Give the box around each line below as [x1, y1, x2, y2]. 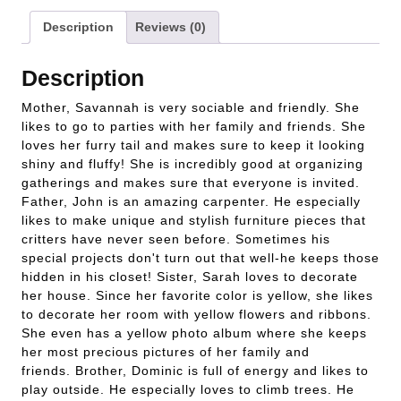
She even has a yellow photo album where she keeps [21, 325, 367, 340]
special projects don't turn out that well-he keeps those [21, 250, 380, 265]
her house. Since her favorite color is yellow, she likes [21, 287, 373, 303]
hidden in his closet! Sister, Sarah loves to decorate [21, 269, 358, 284]
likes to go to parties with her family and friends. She [21, 118, 366, 133]
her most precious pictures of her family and [21, 344, 310, 359]
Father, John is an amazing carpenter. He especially [21, 193, 361, 209]
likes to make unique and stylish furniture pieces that [21, 212, 366, 227]
